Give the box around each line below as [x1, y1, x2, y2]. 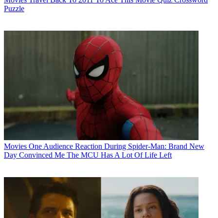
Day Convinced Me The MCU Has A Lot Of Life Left [4, 150, 172, 159]
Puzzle [4, 4, 24, 13]
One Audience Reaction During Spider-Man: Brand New [29, 142, 204, 150]
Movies [4, 142, 27, 150]
